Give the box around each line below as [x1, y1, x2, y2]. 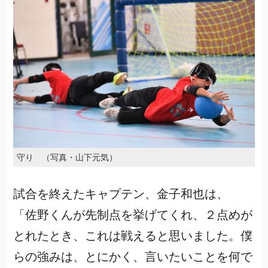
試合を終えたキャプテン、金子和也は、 [13, 187, 229, 201]
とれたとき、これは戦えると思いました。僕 [13, 229, 252, 243]
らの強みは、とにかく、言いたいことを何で [13, 250, 252, 264]
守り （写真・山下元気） [16, 153, 117, 162]
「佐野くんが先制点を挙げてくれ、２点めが [13, 208, 252, 222]
